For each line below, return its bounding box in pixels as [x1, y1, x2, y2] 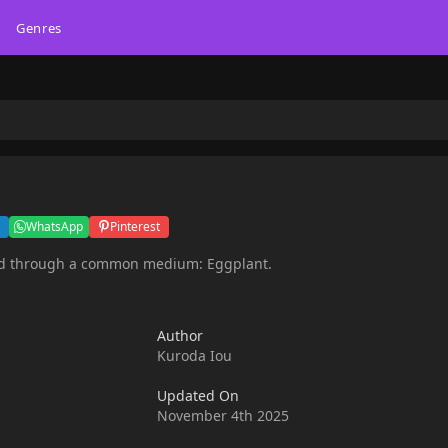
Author [157, 326, 204, 345]
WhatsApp [26, 217, 84, 235]
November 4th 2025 [157, 406, 290, 425]
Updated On [157, 386, 240, 405]
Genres [15, 18, 62, 37]
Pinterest [109, 217, 160, 235]
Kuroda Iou [157, 346, 233, 365]
